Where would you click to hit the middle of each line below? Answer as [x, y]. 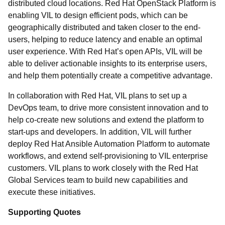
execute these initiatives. [52, 192]
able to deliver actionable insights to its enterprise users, [107, 64]
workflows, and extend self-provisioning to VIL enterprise [108, 156]
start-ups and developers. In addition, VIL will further [100, 132]
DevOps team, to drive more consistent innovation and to [108, 108]
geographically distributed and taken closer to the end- [104, 27]
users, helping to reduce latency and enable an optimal [105, 39]
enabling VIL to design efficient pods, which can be [98, 15]
